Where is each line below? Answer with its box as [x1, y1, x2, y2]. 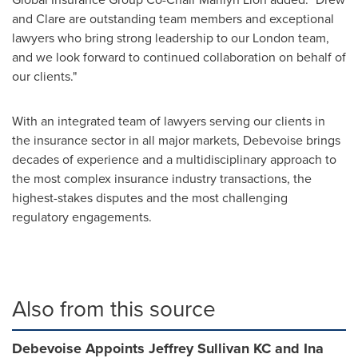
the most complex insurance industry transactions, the [12, 169, 312, 188]
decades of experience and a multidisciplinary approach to [12, 150, 336, 169]
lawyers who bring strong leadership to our [12, 29, 253, 47]
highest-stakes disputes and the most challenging [12, 189, 288, 207]
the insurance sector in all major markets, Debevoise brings [12, 131, 340, 149]
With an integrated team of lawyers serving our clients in [12, 112, 325, 130]
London [253, 29, 295, 47]
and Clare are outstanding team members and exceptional [12, 10, 334, 28]
